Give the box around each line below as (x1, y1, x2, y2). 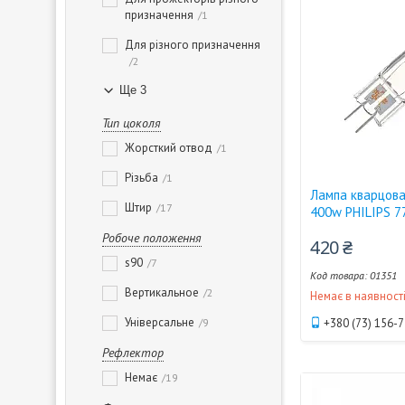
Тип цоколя (102, 115, 161, 131)
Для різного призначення (125, 37, 260, 52)
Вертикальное (125, 285, 199, 300)
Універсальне (125, 315, 194, 330)
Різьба (125, 170, 158, 185)
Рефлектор (102, 344, 164, 361)
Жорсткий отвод (125, 140, 212, 155)
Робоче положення (102, 230, 202, 246)
